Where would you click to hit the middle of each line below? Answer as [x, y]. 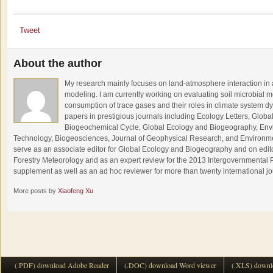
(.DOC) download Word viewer [170, 265]
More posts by [36, 191]
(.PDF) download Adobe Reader [62, 265]
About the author [58, 63]
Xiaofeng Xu [76, 191]
